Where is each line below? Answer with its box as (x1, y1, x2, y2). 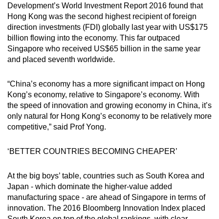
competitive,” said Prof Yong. (7, 122, 106, 131)
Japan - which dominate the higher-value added (7, 182, 172, 191)
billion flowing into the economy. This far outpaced (7, 33, 180, 42)
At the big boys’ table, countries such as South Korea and (7, 171, 204, 180)
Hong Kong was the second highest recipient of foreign (7, 12, 197, 21)
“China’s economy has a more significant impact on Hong (7, 79, 205, 88)
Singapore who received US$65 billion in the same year (7, 44, 200, 53)
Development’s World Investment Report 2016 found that (7, 1, 203, 10)
